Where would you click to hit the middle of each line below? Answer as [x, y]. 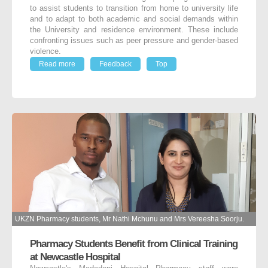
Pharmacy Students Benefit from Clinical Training [134, 243]
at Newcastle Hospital [75, 256]
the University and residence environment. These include [134, 30]
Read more [57, 64]
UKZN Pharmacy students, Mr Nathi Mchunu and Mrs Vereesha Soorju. [130, 219]
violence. [45, 52]
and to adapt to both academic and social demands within [134, 19]
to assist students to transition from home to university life [134, 9]
